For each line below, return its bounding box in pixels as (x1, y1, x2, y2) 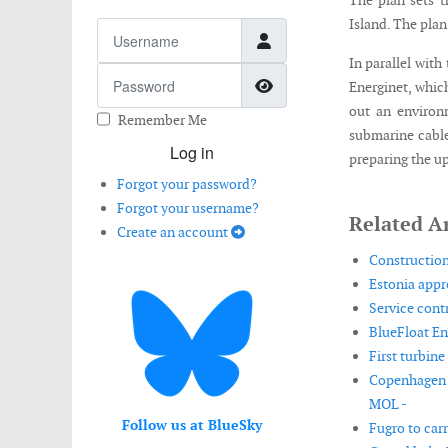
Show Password (272, 72, 389, 96)
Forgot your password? (117, 175, 257, 193)
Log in (169, 141, 214, 164)
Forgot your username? (117, 199, 259, 217)
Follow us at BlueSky (121, 416, 262, 434)
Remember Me (118, 111, 207, 129)
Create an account (117, 223, 231, 241)
